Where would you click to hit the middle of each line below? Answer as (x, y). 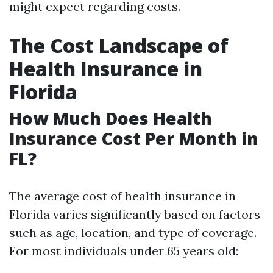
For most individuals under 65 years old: (124, 251)
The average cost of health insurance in (122, 196)
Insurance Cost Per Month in (134, 138)
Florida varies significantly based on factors (135, 214)
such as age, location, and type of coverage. (133, 232)
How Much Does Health (111, 118)
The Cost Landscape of (119, 45)
